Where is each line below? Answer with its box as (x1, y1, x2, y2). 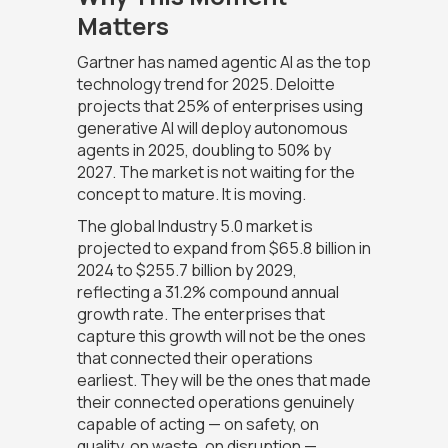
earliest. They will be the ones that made (76, 369, 371, 392)
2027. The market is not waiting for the (76, 161, 355, 184)
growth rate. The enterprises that (76, 303, 325, 326)
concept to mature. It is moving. (76, 183, 306, 206)
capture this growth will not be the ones (76, 325, 366, 348)
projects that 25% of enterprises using (76, 95, 363, 118)
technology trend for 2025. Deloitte (76, 73, 335, 96)
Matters (76, 9, 169, 43)
